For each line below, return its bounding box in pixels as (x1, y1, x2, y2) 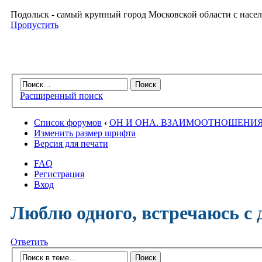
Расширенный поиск (20, 90, 103, 101)
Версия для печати (34, 138, 108, 149)
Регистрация (34, 168, 84, 179)
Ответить (11, 236, 48, 247)
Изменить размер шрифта (34, 127, 136, 138)
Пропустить (11, 20, 58, 30)
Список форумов (34, 117, 102, 127)
